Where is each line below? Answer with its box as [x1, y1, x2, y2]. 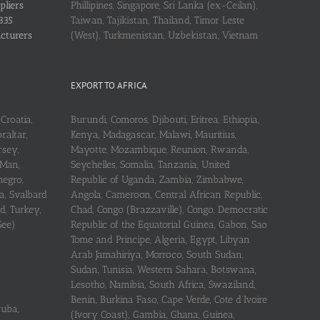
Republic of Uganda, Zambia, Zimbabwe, [70, 173, 244, 186]
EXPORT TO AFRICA [70, 79, 147, 91]
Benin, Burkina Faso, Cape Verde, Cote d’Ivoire [70, 293, 267, 306]
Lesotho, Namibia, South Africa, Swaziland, [70, 278, 256, 291]
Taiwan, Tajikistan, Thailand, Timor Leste [70, 14, 244, 26]
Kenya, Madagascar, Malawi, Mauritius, [70, 128, 236, 141]
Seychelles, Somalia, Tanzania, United [70, 158, 230, 171]
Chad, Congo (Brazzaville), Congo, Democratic [70, 203, 268, 216]
